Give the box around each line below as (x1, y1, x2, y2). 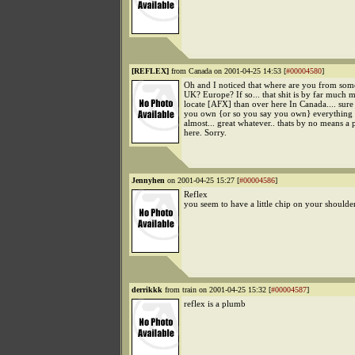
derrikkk (132, 285, 162, 294)
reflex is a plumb (184, 299, 246, 308)
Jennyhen (132, 176, 165, 185)
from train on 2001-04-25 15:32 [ (162, 285, 271, 294)
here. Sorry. (184, 128, 227, 137)
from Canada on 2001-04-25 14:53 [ (169, 67, 286, 75)
